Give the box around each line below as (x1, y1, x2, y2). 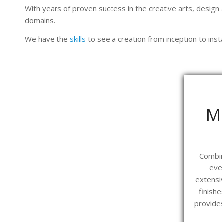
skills (70, 33, 86, 44)
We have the (25, 33, 70, 44)
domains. (25, 15, 55, 25)
